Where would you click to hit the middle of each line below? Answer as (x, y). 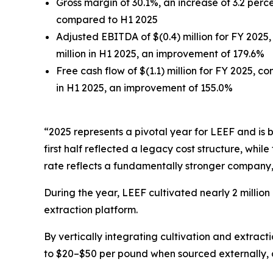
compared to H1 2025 (107, 19)
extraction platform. (91, 210)
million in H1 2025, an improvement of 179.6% (160, 54)
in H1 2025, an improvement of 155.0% (144, 88)
